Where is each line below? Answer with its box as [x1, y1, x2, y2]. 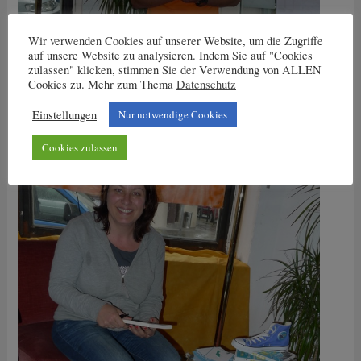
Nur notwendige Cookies [118, 107, 227, 122]
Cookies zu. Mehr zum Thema [28, 77, 176, 92]
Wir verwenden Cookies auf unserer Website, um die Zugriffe [28, 33, 323, 48]
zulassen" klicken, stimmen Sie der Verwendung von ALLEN [28, 62, 322, 77]
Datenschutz [176, 77, 236, 92]
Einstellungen [32, 106, 97, 122]
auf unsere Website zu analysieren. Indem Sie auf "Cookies [28, 48, 313, 63]
